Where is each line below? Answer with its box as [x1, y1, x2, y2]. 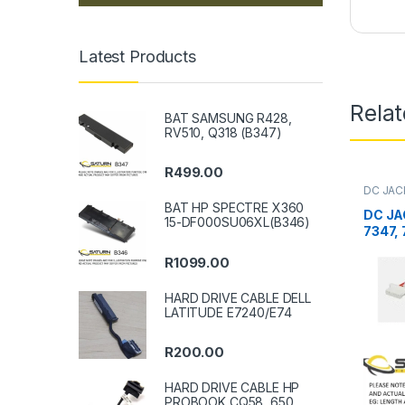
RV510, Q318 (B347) [165, 125, 282, 141]
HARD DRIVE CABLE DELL [165, 289, 312, 306]
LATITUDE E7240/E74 [165, 304, 292, 320]
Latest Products [79, 46, 196, 66]
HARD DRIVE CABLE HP [165, 379, 300, 395]
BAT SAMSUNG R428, [165, 110, 292, 127]
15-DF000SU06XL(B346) [165, 214, 311, 231]
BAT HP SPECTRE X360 [165, 200, 305, 216]
